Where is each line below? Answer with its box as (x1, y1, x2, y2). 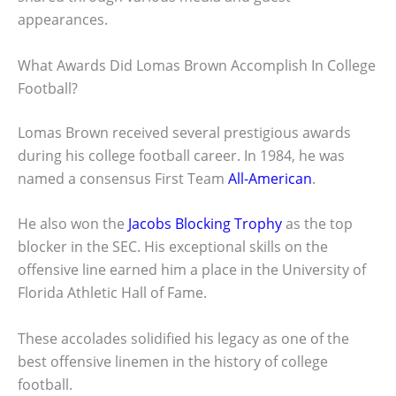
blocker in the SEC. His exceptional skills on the (18, 237, 328, 257)
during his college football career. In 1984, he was (18, 145, 345, 165)
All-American (228, 168, 312, 188)
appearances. (18, 10, 108, 30)
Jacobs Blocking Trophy (128, 214, 282, 234)
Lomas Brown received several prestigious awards (18, 122, 351, 142)
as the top (282, 214, 353, 234)
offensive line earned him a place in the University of (18, 260, 366, 280)
